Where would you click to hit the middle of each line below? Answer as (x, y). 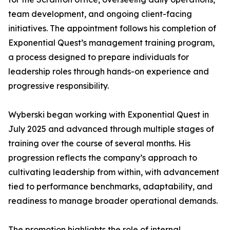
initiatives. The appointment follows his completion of (112, 28)
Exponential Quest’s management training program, (111, 43)
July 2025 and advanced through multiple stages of (111, 129)
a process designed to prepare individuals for (99, 57)
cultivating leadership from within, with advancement (114, 172)
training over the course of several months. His (99, 143)
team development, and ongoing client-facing (100, 14)
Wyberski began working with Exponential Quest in (109, 115)
